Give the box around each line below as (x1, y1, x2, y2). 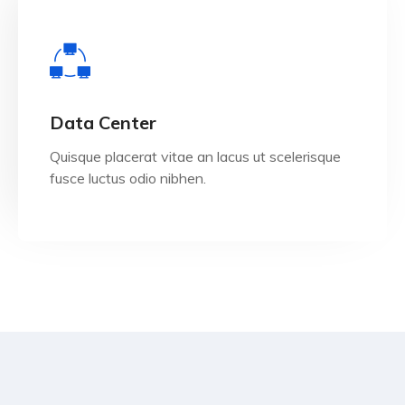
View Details (155, 104, 250, 125)
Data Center (50, 111, 156, 134)
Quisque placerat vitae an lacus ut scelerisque (50, 147, 341, 165)
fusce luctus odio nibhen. (50, 169, 206, 187)
